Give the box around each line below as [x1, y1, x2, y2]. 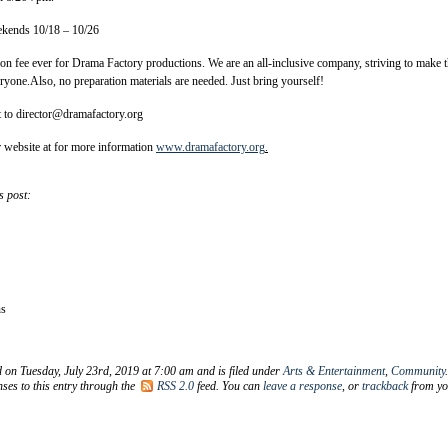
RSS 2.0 [157, 378, 194, 393]
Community [391, 363, 445, 378]
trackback [362, 378, 408, 393]
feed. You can [194, 378, 263, 393]
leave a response [263, 378, 342, 393]
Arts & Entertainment [283, 363, 385, 378]
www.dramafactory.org [156, 139, 265, 154]
